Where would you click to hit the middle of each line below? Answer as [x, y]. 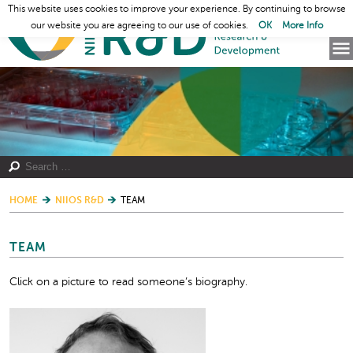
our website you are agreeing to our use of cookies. [140, 26]
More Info [302, 26]
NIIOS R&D [79, 201]
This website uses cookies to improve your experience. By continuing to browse [176, 9]
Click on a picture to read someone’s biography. [128, 282]
